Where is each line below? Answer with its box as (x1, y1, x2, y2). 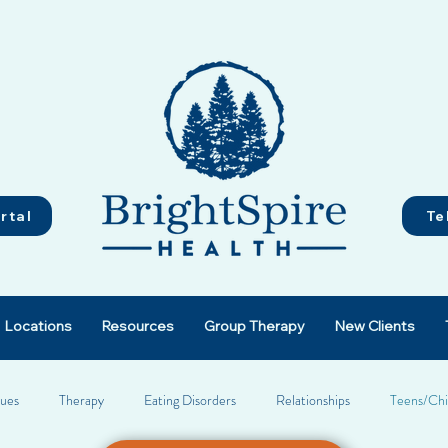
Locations (5, 317, 72, 335)
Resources (102, 317, 174, 335)
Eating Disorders (144, 389, 236, 410)
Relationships (276, 389, 350, 410)
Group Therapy (204, 317, 305, 335)
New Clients (335, 317, 415, 335)
